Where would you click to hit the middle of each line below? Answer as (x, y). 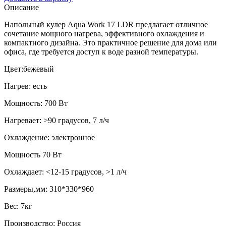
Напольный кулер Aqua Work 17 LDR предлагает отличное (106, 24)
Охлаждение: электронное (49, 137)
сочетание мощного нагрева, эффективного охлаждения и (104, 33)
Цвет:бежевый (30, 69)
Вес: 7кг (18, 206)
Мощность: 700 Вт (36, 103)
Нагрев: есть (25, 86)
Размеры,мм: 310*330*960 (49, 189)
